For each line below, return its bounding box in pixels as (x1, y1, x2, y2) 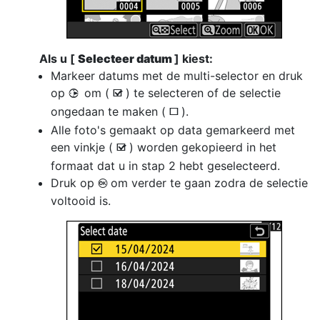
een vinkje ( (51, 140, 116, 154)
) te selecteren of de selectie (126, 86, 281, 100)
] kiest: (174, 51, 213, 66)
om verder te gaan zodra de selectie (111, 176, 308, 190)
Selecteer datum (78, 51, 174, 66)
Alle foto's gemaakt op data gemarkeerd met (51, 123, 295, 137)
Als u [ (39, 51, 78, 66)
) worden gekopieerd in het (129, 140, 276, 154)
